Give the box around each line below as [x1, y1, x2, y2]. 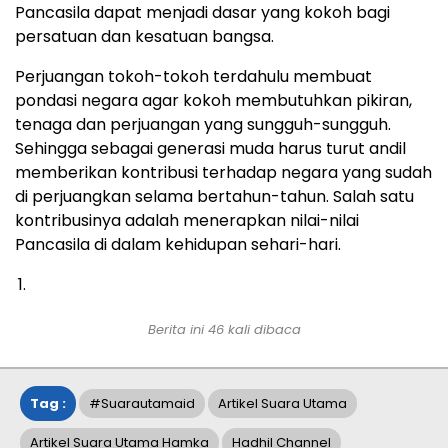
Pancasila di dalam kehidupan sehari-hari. [15, 233, 341, 257]
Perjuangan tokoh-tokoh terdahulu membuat [15, 65, 372, 89]
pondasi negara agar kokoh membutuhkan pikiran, [15, 89, 412, 113]
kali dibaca [223, 320, 301, 340]
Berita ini [147, 320, 208, 340]
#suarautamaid [89, 394, 195, 414]
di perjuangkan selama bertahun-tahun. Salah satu [15, 185, 414, 209]
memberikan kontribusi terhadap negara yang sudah [15, 161, 432, 185]
